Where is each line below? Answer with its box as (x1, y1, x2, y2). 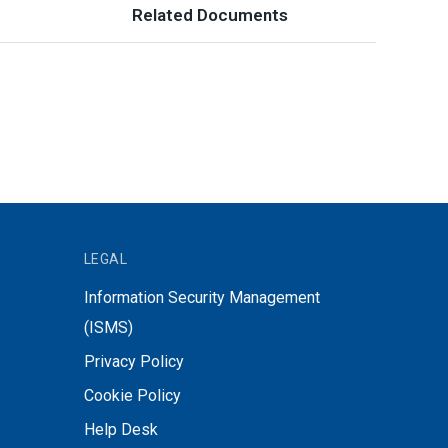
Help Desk (83, 420, 158, 439)
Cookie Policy (83, 386, 181, 405)
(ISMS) (83, 318, 133, 337)
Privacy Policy (83, 352, 184, 371)
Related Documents (132, 5, 288, 25)
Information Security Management (83, 288, 320, 307)
